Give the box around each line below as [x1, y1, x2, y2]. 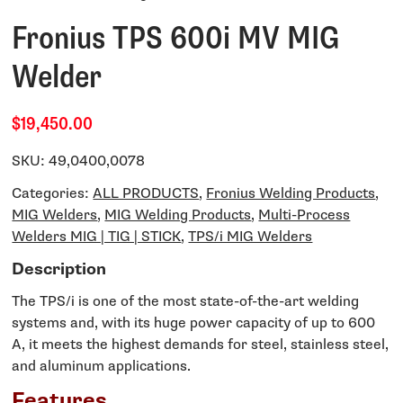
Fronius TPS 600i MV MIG [12, 17, 340, 60]
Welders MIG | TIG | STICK [12, 228, 182, 247]
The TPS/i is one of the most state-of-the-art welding [12, 292, 360, 312]
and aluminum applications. [12, 357, 192, 377]
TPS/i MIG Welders [188, 228, 313, 247]
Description [12, 258, 107, 281]
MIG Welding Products [104, 206, 252, 226]
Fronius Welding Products [206, 184, 376, 204]
